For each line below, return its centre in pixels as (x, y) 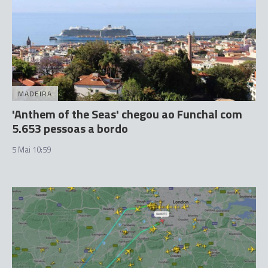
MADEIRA (35, 94)
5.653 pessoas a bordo (70, 128)
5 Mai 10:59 (31, 150)
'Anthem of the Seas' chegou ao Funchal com (127, 114)
